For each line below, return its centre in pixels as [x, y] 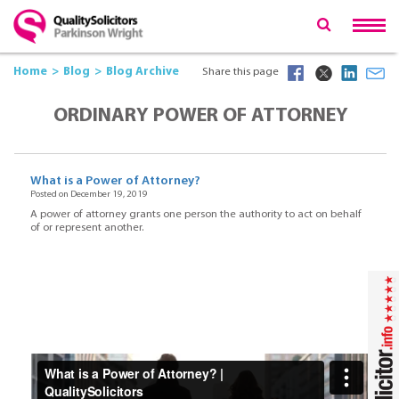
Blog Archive [142, 72]
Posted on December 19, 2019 [89, 194]
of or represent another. [86, 228]
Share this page [240, 72]
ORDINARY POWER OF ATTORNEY [200, 117]
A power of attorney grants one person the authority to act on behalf [195, 215]
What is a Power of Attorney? [115, 181]
